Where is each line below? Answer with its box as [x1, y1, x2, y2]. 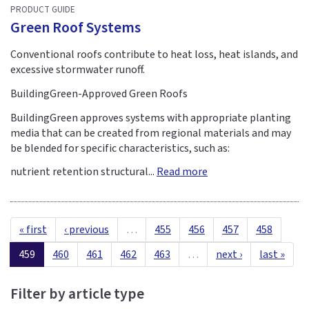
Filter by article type [10, 283, 144, 306]
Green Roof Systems [10, 17, 141, 39]
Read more [157, 164, 208, 180]
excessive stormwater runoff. [10, 62, 145, 78]
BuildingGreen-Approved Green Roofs [10, 86, 188, 101]
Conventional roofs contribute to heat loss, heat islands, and [10, 47, 298, 63]
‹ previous [64, 222, 109, 238]
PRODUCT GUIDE [10, 3, 75, 16]
